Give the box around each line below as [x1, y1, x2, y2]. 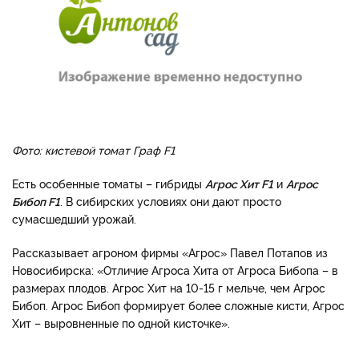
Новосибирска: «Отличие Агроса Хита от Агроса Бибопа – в [12, 262, 338, 278]
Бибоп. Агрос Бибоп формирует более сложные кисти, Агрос [12, 297, 345, 313]
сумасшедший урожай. [12, 211, 139, 227]
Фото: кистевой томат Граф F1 [12, 142, 175, 158]
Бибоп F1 [12, 193, 60, 209]
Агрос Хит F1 [205, 175, 273, 192]
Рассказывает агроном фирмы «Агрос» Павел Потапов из [12, 244, 328, 260]
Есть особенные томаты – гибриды [12, 175, 205, 192]
